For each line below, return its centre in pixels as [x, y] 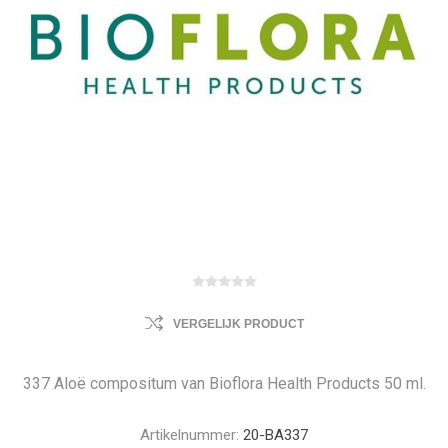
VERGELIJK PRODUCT [238, 324]
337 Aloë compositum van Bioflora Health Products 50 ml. [224, 383]
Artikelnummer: [189, 435]
